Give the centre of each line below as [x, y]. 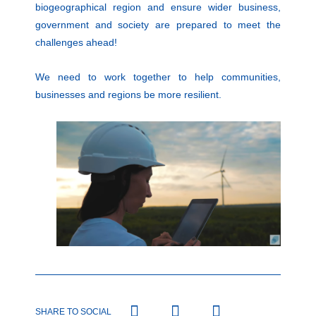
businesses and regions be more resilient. [128, 95]
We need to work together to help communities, [158, 77]
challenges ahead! [76, 42]
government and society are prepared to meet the [158, 24]
